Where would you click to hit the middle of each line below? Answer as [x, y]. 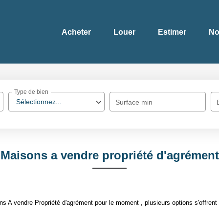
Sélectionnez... [39, 102]
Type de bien [32, 92]
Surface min [134, 102]
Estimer [172, 32]
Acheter [76, 32]
